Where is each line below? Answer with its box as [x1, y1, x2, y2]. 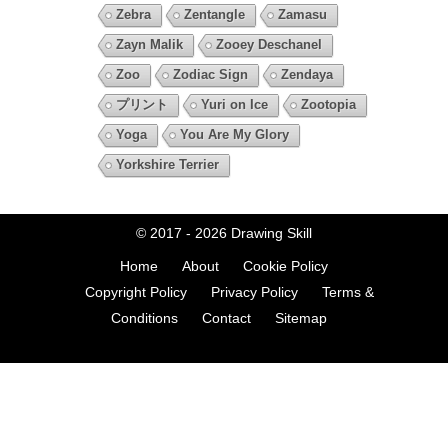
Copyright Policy [84, 284, 187, 301]
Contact [202, 310, 251, 327]
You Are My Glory [179, 127, 289, 143]
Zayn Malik [115, 37, 183, 53]
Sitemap [275, 310, 327, 327]
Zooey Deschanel [215, 37, 322, 53]
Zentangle [183, 7, 245, 23]
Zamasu [277, 7, 327, 23]
